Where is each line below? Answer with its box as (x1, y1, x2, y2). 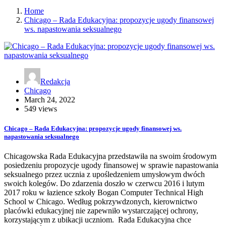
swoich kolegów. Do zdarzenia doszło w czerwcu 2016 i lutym (4, 179, 204, 188)
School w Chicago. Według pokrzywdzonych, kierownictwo (4, 197, 197, 206)
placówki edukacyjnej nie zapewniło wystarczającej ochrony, (4, 206, 198, 215)
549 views (24, 104, 57, 114)
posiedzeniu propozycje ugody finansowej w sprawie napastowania (4, 161, 218, 170)
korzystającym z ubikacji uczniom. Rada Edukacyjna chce (4, 215, 191, 224)
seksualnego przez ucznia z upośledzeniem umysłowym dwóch (4, 170, 205, 179)
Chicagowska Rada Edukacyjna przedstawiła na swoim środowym (4, 152, 216, 161)
